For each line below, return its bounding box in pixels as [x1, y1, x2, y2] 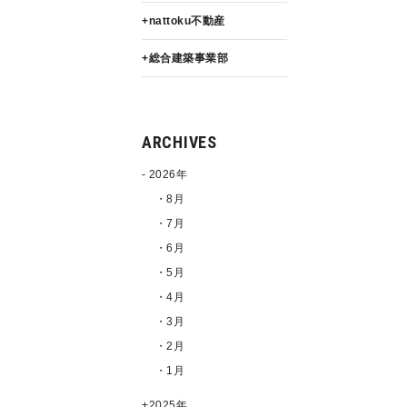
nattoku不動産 [149, 15, 225, 27]
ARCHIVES [142, 133, 217, 152]
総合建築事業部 [149, 52, 229, 65]
